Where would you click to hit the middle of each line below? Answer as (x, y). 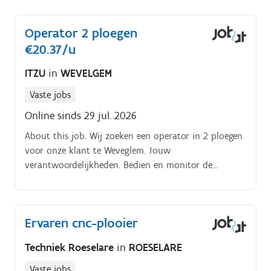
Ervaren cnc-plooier (81, 223)
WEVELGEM (86, 73)
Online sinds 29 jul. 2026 (81, 116)
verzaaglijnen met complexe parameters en (113, 180)
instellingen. (49, 194)
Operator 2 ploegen (81, 33)
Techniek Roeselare (71, 247)
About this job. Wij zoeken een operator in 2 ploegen (134, 136)
